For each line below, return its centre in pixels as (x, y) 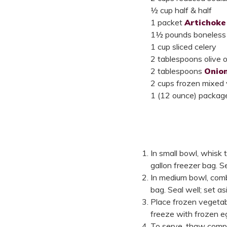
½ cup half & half (181, 10)
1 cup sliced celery (183, 46)
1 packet (167, 22)
